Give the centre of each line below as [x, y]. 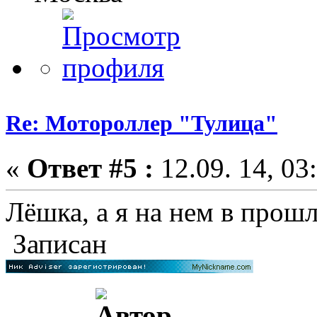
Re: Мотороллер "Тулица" [142, 123]
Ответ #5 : [90, 168]
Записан [56, 244]
